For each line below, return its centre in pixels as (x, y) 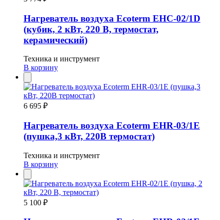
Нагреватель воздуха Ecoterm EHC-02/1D (112, 18)
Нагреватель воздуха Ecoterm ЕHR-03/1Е (112, 125)
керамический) (55, 40)
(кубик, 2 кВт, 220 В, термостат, (91, 29)
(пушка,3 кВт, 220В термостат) (89, 136)
